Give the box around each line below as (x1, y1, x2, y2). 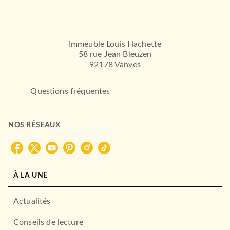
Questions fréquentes (30, 87, 110, 95)
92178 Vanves (89, 61, 141, 69)
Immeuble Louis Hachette (68, 40, 162, 49)
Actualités (13, 197, 51, 205)
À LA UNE (13, 171, 48, 179)
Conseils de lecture (13, 218, 83, 226)
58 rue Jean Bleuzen (78, 50, 152, 59)
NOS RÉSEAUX (8, 121, 61, 129)
